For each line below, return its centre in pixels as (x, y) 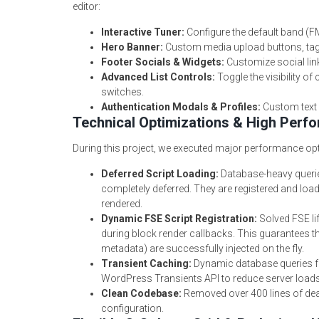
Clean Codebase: (141, 293)
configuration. (132, 308)
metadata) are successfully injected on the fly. (203, 249)
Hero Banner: (132, 47)
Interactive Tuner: (143, 32)
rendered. (122, 204)
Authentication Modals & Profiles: (181, 107)
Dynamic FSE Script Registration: (179, 219)
